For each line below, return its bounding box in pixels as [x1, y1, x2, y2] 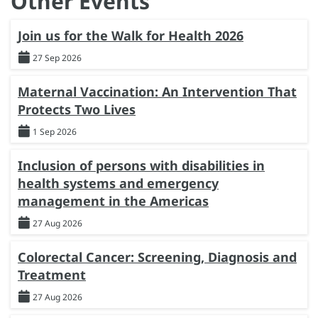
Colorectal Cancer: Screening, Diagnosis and [18, 248, 297, 265]
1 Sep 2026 [33, 125, 77, 138]
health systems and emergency [18, 174, 219, 192]
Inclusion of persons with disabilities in [18, 156, 265, 174]
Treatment [18, 265, 86, 283]
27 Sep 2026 [33, 51, 82, 64]
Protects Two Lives [18, 100, 136, 118]
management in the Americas [18, 192, 209, 209]
